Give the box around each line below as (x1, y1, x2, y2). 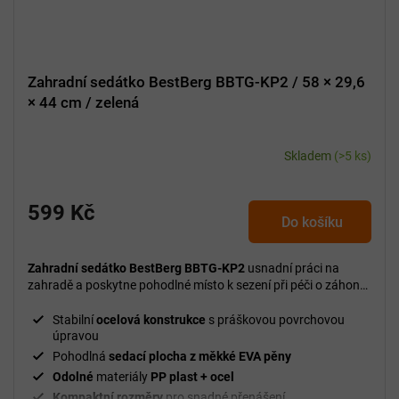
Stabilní (53, 313, 94, 328)
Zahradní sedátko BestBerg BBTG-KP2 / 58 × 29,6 (28, 73, 365, 92)
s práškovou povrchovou (206, 313, 345, 328)
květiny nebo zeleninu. (28, 295, 149, 310)
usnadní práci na (245, 261, 339, 276)
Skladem (284, 149, 334, 164)
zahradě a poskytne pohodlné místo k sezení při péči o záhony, (28, 278, 368, 293)
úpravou (53, 329, 99, 344)
